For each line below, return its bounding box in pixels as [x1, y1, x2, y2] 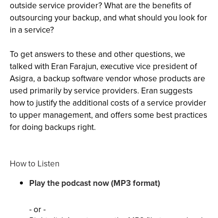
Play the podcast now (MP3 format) [29, 177, 160, 189]
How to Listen [10, 158, 59, 170]
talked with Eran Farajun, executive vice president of [10, 60, 197, 73]
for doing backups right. [10, 121, 96, 133]
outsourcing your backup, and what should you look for [10, 12, 207, 24]
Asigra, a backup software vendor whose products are [10, 73, 205, 85]
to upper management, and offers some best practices [10, 109, 207, 121]
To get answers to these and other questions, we [10, 48, 185, 60]
